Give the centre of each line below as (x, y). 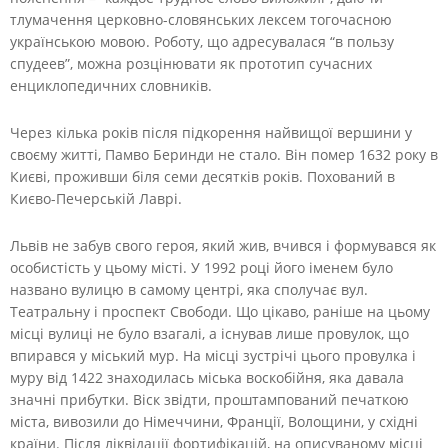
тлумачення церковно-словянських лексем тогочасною (201, 19)
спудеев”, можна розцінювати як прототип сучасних (191, 63)
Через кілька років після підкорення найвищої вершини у (211, 132)
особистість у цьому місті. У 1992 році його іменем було (201, 267)
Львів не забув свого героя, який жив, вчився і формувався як (223, 245)
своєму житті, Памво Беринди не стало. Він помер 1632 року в (224, 154)
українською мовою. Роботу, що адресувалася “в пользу (202, 41)
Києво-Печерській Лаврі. (96, 198)
